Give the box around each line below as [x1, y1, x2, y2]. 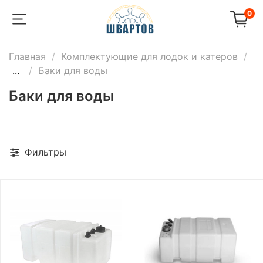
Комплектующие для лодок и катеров [61, 50, 238, 62]
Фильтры [25, 146, 66, 158]
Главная [9, 50, 46, 62]
